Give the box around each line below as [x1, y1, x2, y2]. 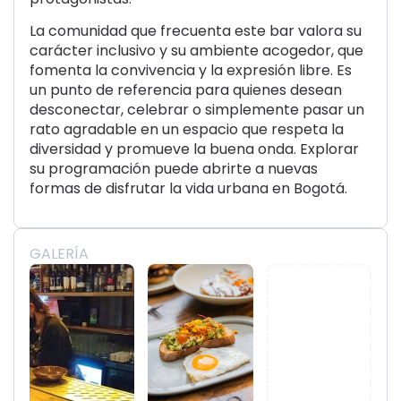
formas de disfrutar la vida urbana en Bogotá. [30, 178, 347, 200]
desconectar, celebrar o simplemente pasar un [30, 99, 364, 121]
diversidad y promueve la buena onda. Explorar [30, 139, 359, 160]
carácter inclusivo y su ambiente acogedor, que [30, 40, 363, 62]
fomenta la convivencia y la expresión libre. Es [30, 60, 352, 81]
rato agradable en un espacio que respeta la [30, 119, 344, 141]
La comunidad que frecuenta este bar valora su [30, 21, 362, 42]
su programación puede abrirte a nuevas [30, 158, 318, 180]
